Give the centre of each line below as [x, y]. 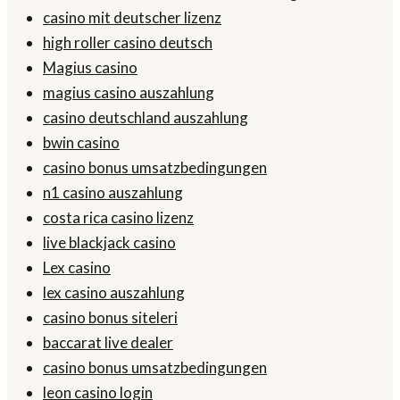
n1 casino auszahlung [113, 193]
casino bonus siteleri [110, 318]
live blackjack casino [109, 243]
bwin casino [81, 143]
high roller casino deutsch [128, 43]
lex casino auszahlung [114, 293]
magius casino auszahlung [129, 93]
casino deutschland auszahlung [146, 118]
